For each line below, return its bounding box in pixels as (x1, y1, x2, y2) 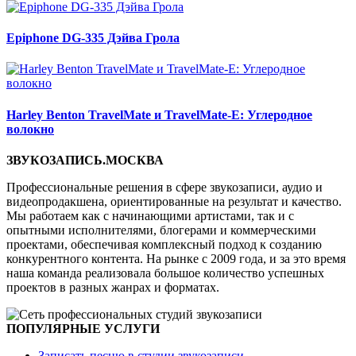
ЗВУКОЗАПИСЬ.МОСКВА (6, 153, 164, 167)
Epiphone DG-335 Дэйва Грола (6, 31, 180, 45)
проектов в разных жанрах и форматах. (6, 280, 219, 294)
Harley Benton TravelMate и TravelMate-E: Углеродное (6, 107, 312, 122)
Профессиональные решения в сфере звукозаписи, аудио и (6, 180, 323, 194)
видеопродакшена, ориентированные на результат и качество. (6, 194, 342, 208)
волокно (6, 122, 54, 136)
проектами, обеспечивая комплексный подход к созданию (6, 237, 322, 251)
